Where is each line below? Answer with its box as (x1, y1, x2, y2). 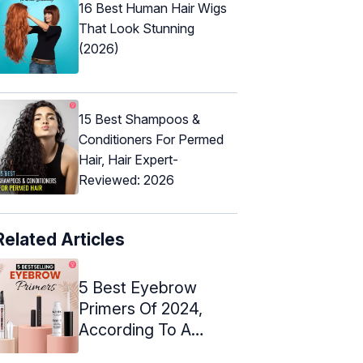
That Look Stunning (79, 20, 194, 37)
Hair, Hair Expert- (79, 151, 178, 168)
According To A (79, 319, 191, 340)
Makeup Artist (79, 340, 182, 361)
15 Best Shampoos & (79, 110, 200, 127)
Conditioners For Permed (79, 130, 224, 147)
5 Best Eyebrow (79, 277, 197, 297)
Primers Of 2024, (79, 298, 203, 318)
